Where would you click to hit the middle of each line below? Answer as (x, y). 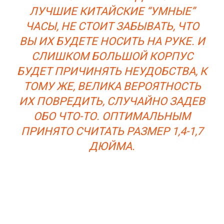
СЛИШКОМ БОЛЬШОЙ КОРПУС (112, 56)
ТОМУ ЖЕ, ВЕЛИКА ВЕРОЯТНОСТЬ (112, 86)
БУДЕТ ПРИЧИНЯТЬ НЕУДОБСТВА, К (112, 71)
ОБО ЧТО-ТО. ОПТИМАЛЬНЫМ (112, 116)
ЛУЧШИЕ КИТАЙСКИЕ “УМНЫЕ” (112, 11)
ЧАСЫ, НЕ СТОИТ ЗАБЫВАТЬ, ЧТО (112, 26)
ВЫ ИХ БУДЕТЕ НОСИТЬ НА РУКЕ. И (112, 41)
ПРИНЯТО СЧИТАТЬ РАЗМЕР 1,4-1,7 (112, 131)
